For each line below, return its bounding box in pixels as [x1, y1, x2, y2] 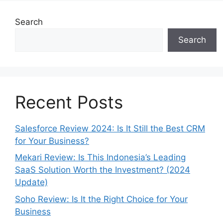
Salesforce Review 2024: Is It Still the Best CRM [15, 123, 205, 133]
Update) [15, 177, 48, 187]
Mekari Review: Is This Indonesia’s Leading [15, 152, 186, 162]
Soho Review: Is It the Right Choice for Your [15, 194, 188, 204]
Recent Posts [15, 91, 123, 112]
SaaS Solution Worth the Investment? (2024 [15, 165, 190, 175]
